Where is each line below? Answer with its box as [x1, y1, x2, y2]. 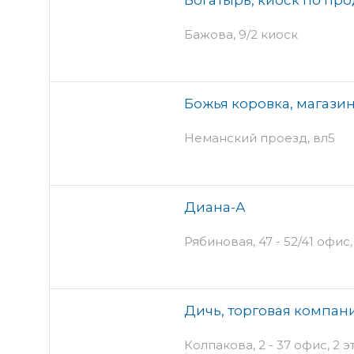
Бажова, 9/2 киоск [184, 26, 298, 42]
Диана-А [184, 198, 246, 215]
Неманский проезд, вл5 [184, 130, 335, 145]
